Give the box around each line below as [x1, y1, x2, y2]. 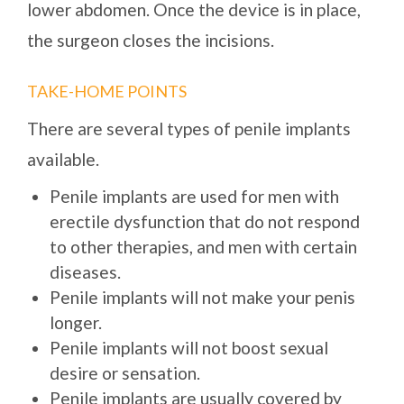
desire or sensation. [50, 363, 200, 384]
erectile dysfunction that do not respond [50, 211, 360, 233]
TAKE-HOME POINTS [27, 81, 187, 102]
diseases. [50, 262, 121, 283]
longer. [50, 312, 102, 334]
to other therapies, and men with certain [50, 236, 357, 258]
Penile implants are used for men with [50, 186, 339, 207]
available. [27, 149, 99, 170]
